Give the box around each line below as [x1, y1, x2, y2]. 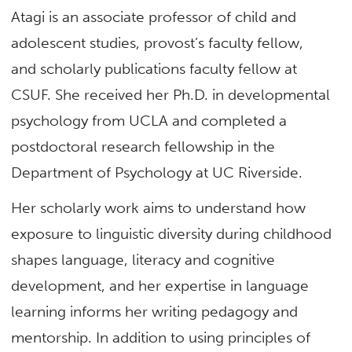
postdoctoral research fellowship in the [11, 137, 276, 156]
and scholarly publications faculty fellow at [11, 59, 298, 78]
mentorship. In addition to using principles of [11, 328, 311, 346]
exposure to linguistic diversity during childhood [11, 224, 332, 243]
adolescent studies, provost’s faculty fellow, [11, 33, 304, 52]
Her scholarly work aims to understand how [11, 198, 306, 217]
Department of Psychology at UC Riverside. [11, 163, 303, 181]
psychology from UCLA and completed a [11, 111, 288, 130]
